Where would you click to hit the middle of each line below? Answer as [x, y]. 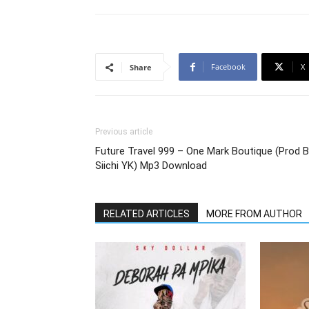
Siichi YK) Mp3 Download [151, 166]
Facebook [228, 67]
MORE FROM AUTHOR [254, 214]
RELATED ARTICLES [147, 214]
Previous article [124, 132]
